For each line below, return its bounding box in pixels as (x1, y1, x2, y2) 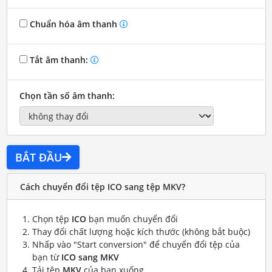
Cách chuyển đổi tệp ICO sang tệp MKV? (19, 180, 185, 192)
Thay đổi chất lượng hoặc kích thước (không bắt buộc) (32, 226, 250, 238)
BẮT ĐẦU (15, 150, 62, 165)
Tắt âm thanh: (27, 53, 90, 66)
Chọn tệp (32, 213, 72, 225)
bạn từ (32, 251, 61, 263)
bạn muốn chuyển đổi (86, 213, 178, 225)
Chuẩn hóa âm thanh (27, 18, 120, 30)
